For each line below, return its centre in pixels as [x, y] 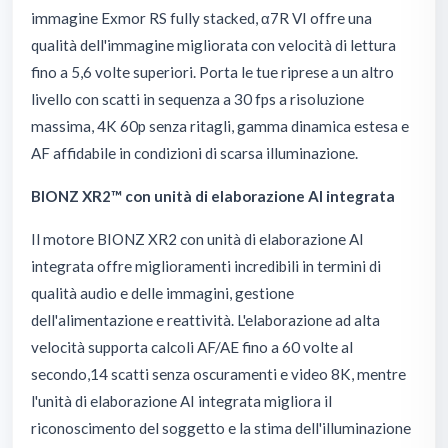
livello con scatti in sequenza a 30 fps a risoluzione [197, 98]
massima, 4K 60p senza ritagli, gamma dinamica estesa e [220, 125]
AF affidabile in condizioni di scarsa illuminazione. [194, 152]
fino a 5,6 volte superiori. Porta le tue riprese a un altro [212, 71]
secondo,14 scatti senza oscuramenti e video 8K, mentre [218, 373]
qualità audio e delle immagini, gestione [162, 292]
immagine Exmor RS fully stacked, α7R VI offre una [201, 17]
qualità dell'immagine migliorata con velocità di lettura [213, 44]
